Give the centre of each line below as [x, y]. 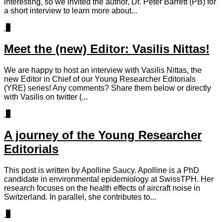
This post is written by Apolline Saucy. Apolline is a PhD [102, 170]
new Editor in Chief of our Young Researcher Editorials [100, 79]
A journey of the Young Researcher [103, 135]
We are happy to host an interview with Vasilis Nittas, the [103, 70]
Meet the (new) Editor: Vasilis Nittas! [107, 49]
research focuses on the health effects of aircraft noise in [102, 188]
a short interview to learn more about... [71, 11]
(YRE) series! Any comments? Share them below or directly [108, 88]
